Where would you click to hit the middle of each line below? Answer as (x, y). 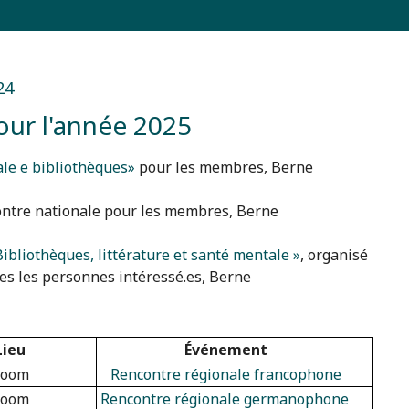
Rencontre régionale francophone (226, 374)
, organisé (334, 254)
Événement (226, 349)
